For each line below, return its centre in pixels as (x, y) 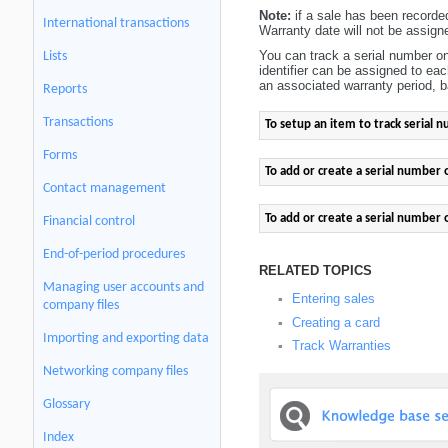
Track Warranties (341, 346)
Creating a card (335, 322)
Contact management (104, 188)
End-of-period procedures (114, 254)
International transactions (116, 23)
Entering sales (333, 298)
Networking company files (115, 371)
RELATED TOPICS (315, 270)
